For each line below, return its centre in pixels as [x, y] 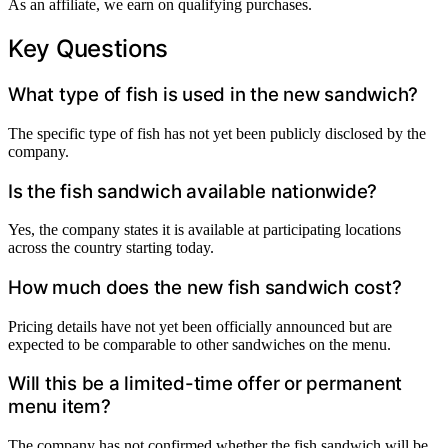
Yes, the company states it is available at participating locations [204, 230]
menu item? [59, 407]
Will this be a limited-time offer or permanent [205, 384]
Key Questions [88, 49]
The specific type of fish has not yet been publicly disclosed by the [217, 133]
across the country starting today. [111, 248]
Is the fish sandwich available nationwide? [193, 191]
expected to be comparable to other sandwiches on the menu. [199, 344]
